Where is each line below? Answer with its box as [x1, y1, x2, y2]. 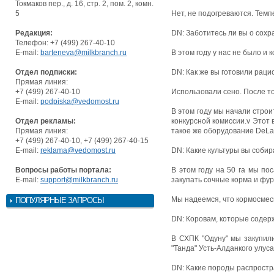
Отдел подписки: [15, 67, 77, 76]
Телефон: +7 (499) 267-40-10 [15, 38, 115, 47]
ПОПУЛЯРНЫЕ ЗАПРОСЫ [15, 195, 104, 205]
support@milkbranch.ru [40, 175, 118, 184]
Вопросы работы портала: [15, 165, 111, 174]
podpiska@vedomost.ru [40, 97, 119, 106]
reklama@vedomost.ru [40, 146, 116, 155]
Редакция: [15, 28, 53, 37]
